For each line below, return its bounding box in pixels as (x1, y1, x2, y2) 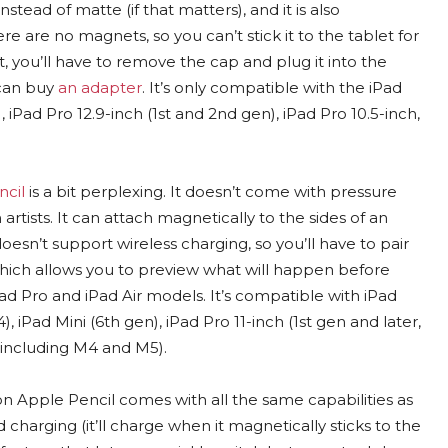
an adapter (58, 77, 142, 97)
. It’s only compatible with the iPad (142, 77, 402, 97)
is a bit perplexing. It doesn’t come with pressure (25, 181, 397, 201)
